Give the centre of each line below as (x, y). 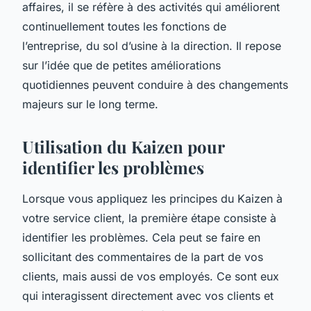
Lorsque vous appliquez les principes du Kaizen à (152, 198)
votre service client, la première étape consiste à (149, 218)
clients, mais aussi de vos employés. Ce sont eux (151, 276)
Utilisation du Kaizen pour (123, 146)
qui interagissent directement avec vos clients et (148, 295)
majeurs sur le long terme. (90, 104)
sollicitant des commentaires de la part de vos (143, 257)
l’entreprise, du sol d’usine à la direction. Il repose (152, 45)
